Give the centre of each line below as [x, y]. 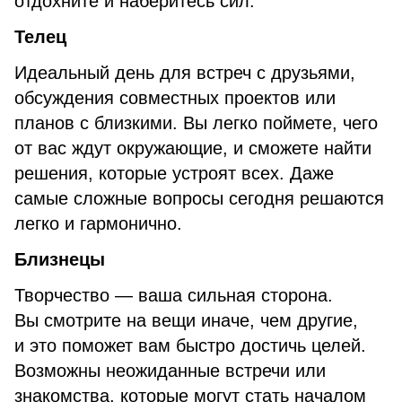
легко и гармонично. [98, 223]
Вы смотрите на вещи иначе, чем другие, [186, 320]
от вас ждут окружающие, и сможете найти [193, 148]
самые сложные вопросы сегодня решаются [199, 198]
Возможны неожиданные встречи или [170, 371]
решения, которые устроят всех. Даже [174, 173]
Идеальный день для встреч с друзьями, [185, 73]
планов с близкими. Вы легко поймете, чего [196, 123]
